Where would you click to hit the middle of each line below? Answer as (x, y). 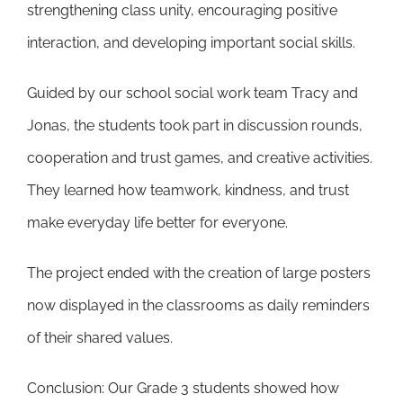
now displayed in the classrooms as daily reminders (198, 306)
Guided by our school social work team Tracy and (192, 94)
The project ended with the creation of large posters (198, 273)
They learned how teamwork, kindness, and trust (188, 191)
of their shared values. (99, 338)
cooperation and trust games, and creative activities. (199, 158)
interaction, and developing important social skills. (191, 43)
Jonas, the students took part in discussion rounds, (194, 126)
